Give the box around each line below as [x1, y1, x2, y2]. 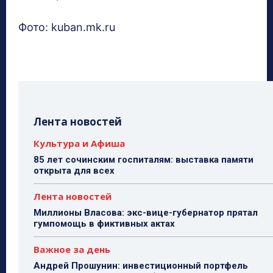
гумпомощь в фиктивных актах [34, 218, 175, 230]
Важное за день [34, 243, 110, 256]
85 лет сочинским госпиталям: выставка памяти [34, 154, 253, 166]
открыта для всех [34, 165, 115, 177]
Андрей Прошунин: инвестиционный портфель [34, 260, 248, 272]
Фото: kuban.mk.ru [18, 21, 115, 34]
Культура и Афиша [34, 137, 125, 150]
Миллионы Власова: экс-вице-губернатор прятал [34, 207, 258, 219]
